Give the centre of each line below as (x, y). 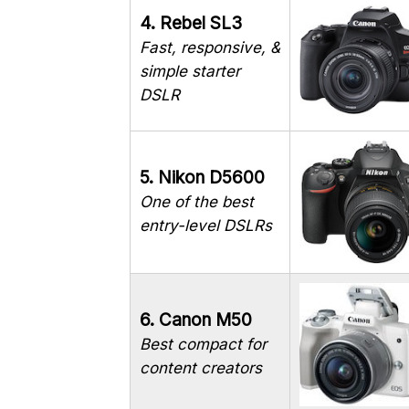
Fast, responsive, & (210, 48)
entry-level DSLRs (206, 226)
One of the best (197, 202)
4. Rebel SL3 (191, 24)
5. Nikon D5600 (202, 178)
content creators (201, 368)
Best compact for (203, 345)
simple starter (190, 72)
